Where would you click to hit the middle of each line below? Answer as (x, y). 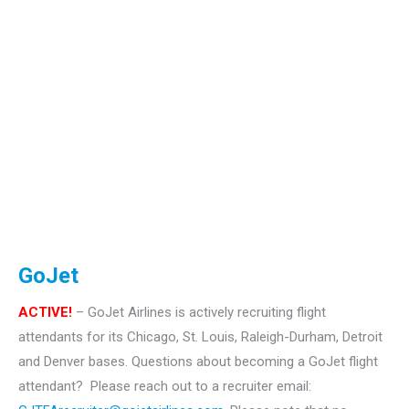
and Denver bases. (75, 361)
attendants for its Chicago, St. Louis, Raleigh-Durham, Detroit (200, 336)
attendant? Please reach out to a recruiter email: (165, 386)
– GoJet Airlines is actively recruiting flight (199, 312)
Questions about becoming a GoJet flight (255, 361)
